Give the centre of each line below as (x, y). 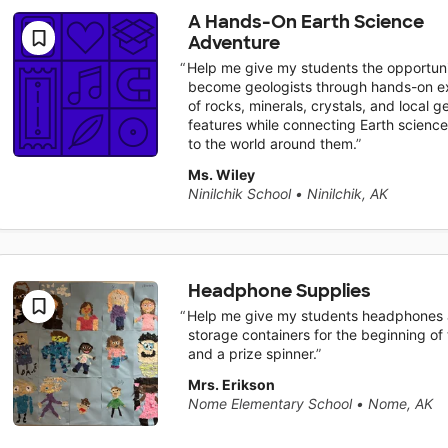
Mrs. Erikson (231, 385)
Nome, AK (400, 404)
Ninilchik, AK (347, 194)
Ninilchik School (239, 194)
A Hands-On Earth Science (305, 21)
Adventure (233, 42)
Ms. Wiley (221, 175)
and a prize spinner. (251, 354)
